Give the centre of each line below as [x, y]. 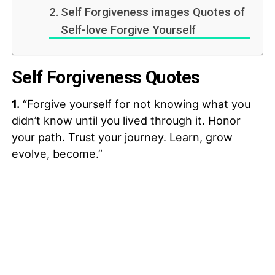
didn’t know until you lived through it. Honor [126, 121]
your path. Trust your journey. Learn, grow [122, 137]
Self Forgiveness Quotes [106, 78]
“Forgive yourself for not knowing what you [135, 104]
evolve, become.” [57, 154]
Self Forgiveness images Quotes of [153, 13]
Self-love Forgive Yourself [129, 30]
